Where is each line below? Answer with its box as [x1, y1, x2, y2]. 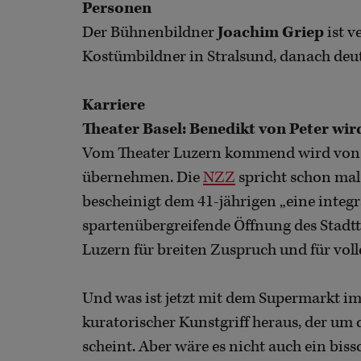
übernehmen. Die [82, 167, 203, 188]
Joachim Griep [214, 22, 324, 43]
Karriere [82, 94, 145, 115]
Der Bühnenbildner [82, 22, 214, 43]
